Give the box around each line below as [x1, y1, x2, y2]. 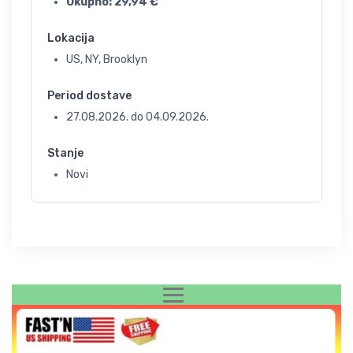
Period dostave [47, 89, 132, 102]
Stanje [47, 147, 84, 160]
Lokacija [47, 32, 95, 45]
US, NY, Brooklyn [66, 53, 147, 66]
